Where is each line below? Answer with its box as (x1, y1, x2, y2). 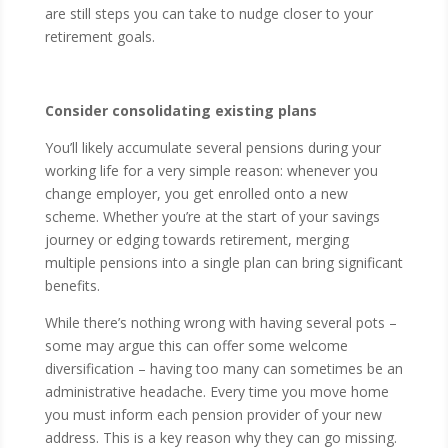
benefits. (44, 276, 100, 295)
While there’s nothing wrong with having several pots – (44, 313, 397, 332)
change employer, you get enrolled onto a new (44, 184, 348, 203)
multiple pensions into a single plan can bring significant (44, 253, 403, 272)
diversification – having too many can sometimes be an (44, 359, 403, 378)
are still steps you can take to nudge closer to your (44, 4, 373, 23)
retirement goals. (44, 27, 155, 46)
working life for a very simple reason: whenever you (44, 161, 378, 180)
